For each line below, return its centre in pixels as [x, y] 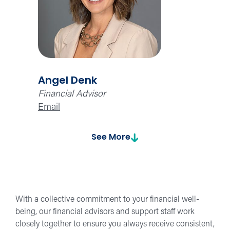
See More [111, 137]
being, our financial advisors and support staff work [105, 212]
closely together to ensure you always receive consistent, [115, 224]
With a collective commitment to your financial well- [107, 199]
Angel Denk [68, 81]
